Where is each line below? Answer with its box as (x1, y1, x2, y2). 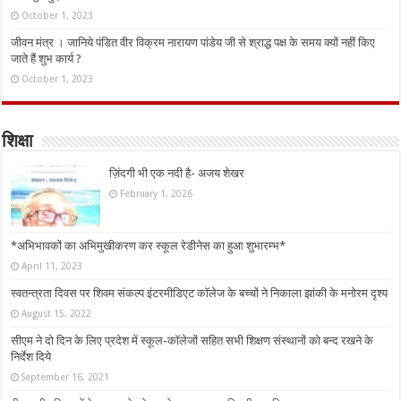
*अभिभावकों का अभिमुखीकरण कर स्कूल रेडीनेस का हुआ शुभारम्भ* (11, 239, 286, 253)
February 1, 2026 (120, 187, 193, 199)
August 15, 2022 (21, 308, 92, 320)
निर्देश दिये (11, 350, 52, 364)
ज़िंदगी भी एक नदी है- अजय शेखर (109, 166, 245, 180)
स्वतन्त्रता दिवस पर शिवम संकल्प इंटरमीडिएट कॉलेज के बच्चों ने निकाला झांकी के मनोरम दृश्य (11, 286, 388, 301)
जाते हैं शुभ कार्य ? (11, 51, 82, 65)
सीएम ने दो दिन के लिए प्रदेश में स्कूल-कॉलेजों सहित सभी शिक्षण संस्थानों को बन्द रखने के (11, 334, 374, 348)
